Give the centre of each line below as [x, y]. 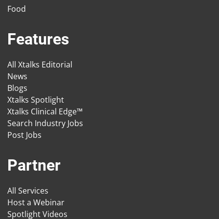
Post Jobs [24, 135]
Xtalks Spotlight [36, 100]
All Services [28, 191]
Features [38, 39]
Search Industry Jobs [45, 123]
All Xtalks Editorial [40, 65]
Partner [34, 165]
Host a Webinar [36, 203]
